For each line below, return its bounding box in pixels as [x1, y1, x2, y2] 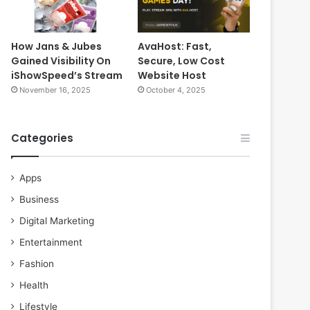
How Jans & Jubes [11, 39, 102, 54]
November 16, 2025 [19, 85, 91, 95]
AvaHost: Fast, [137, 39, 212, 54]
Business [19, 194, 60, 206]
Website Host [137, 69, 206, 83]
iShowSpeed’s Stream [11, 69, 123, 83]
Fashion [19, 258, 55, 270]
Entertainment [19, 237, 83, 248]
